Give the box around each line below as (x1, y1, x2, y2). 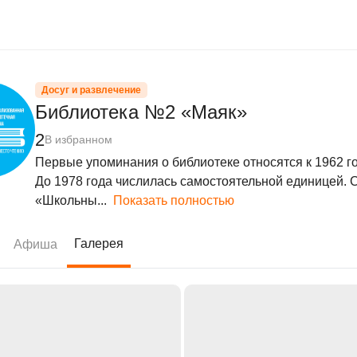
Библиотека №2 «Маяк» (35, 101, 247, 123)
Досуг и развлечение (41, 84, 141, 96)
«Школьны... (35, 194, 107, 207)
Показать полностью (107, 194, 234, 207)
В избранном (45, 133, 112, 146)
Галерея (74, 237, 124, 250)
